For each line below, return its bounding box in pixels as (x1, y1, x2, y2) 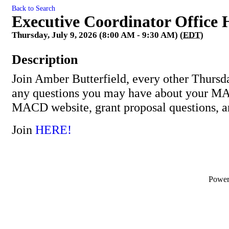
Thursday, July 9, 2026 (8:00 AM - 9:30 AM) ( (12, 30, 183, 40)
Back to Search (12, 4, 55, 12)
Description (12, 52, 78, 67)
